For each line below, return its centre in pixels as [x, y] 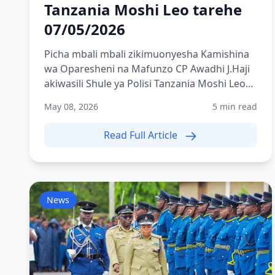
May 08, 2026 [71, 107]
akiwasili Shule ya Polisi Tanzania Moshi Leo [145, 83]
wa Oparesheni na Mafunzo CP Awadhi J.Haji [147, 69]
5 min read [234, 107]
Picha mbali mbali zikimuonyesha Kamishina [122, 54]
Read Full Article [142, 135]
